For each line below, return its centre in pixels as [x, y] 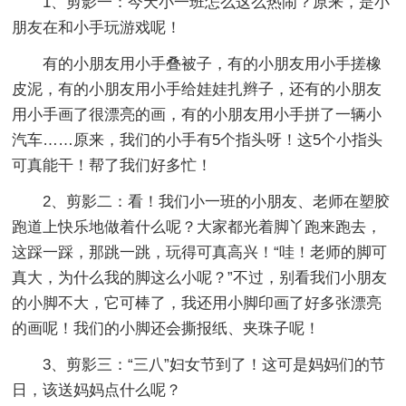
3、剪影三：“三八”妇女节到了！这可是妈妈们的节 [214, 364]
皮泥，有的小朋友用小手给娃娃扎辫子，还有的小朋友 [197, 89]
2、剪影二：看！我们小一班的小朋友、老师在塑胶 [217, 201]
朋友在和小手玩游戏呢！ [97, 27]
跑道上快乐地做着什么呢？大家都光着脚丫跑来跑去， [197, 227]
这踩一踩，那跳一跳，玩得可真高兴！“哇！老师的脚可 [200, 252]
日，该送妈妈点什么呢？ [97, 390]
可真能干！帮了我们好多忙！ [112, 165]
